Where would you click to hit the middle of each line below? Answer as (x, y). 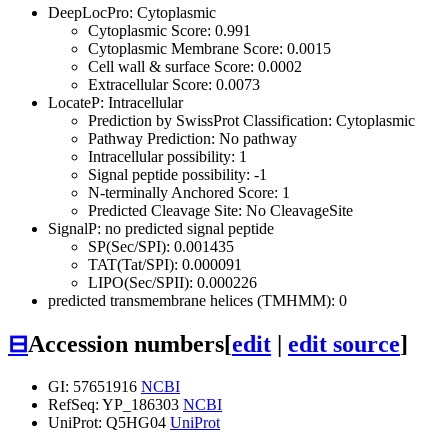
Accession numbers (126, 343)
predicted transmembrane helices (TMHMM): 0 (197, 300)
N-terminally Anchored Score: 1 (189, 192)
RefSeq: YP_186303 (115, 404)
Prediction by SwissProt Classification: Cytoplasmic (251, 120)
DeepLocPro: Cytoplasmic (132, 12)
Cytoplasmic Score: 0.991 (169, 30)
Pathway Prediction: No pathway (192, 138)
